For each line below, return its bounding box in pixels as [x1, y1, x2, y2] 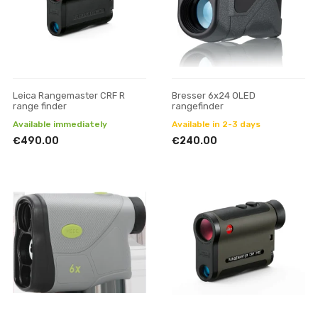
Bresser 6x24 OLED [172, 89, 256, 101]
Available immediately [13, 119, 107, 129]
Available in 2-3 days [172, 119, 261, 129]
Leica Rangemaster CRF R [13, 89, 125, 101]
